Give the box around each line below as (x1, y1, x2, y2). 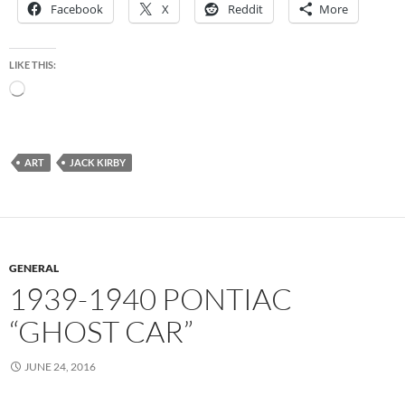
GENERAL (9, 260, 59, 275)
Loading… (24, 80, 71, 94)
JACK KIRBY (70, 155, 126, 168)
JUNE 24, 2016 (24, 359, 96, 373)
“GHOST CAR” (9, 312, 193, 350)
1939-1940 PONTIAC (9, 279, 292, 317)
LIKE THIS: (9, 58, 56, 71)
